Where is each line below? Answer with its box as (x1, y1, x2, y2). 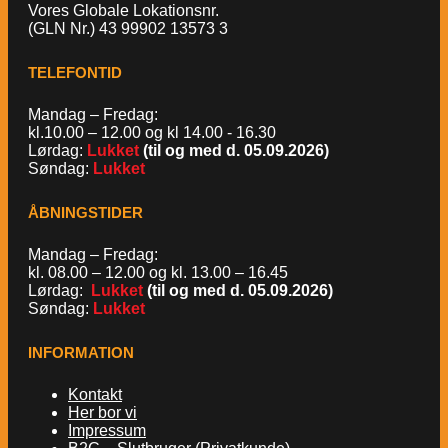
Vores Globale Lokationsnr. (28, 2, 219, 20)
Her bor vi (68, 404, 137, 422)
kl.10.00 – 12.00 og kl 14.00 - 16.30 (28, 124, 276, 142)
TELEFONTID (28, 63, 122, 81)
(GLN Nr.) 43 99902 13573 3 (28, 20, 228, 38)
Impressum (68, 422, 146, 440)
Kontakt (68, 386, 122, 404)
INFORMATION (28, 343, 134, 361)
